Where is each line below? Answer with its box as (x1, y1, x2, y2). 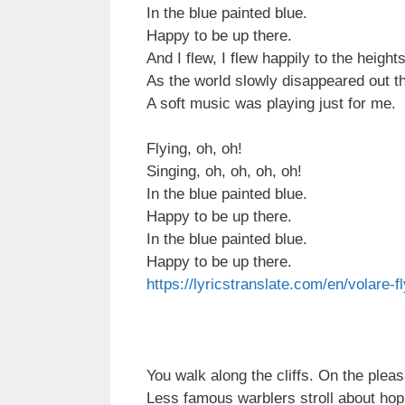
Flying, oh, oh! (146, 139, 242, 157)
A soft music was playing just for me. (146, 94, 396, 112)
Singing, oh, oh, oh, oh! (146, 162, 302, 180)
